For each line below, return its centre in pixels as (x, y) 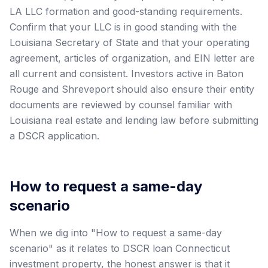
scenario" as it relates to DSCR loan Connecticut (120, 248)
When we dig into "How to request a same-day (116, 232)
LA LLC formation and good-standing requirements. (126, 11)
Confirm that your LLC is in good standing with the (123, 27)
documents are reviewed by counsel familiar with (121, 104)
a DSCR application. (54, 135)
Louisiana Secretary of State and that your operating (130, 42)
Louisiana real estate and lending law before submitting (134, 120)
